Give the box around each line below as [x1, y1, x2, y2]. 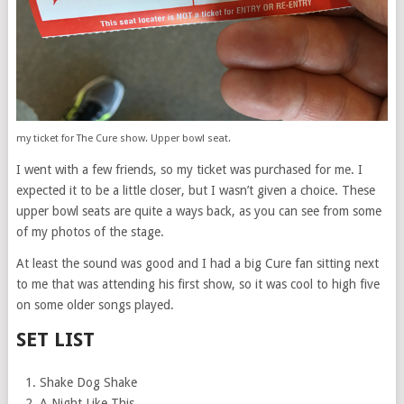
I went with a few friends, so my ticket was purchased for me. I [15, 161, 363, 177]
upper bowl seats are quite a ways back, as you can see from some [15, 203, 381, 218]
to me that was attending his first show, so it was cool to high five [15, 276, 380, 291]
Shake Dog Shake [40, 374, 138, 390]
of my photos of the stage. [15, 224, 164, 239]
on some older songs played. [15, 297, 174, 312]
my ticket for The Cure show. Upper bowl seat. [15, 132, 231, 144]
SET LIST [15, 327, 95, 351]
